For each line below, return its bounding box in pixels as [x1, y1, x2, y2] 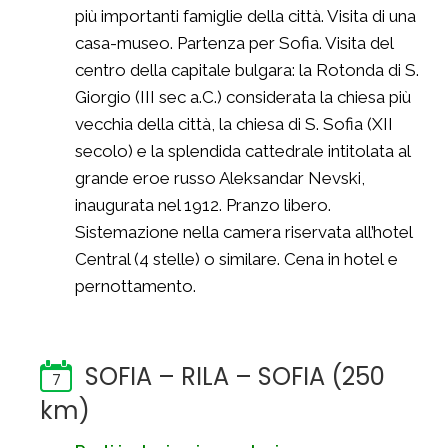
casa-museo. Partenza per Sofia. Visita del [75, 33, 393, 53]
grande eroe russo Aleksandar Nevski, [75, 168, 365, 188]
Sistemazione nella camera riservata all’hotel [75, 222, 412, 242]
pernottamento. [75, 276, 196, 296]
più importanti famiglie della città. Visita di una [75, 6, 416, 26]
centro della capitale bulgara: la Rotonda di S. [75, 60, 419, 80]
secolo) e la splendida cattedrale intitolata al [75, 141, 410, 161]
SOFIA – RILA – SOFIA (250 [85, 360, 385, 393]
